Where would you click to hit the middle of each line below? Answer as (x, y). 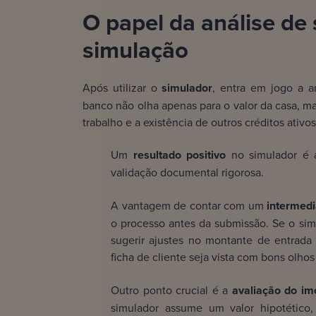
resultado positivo (177, 155)
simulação (135, 50)
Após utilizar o (122, 88)
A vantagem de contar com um (187, 206)
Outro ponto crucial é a (170, 290)
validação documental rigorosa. (187, 172)
